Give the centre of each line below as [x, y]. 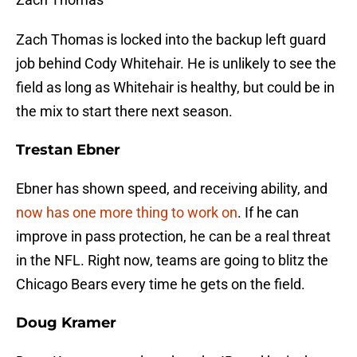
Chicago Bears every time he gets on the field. [161, 284]
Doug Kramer [66, 323]
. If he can [268, 213]
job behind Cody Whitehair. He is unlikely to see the [176, 64]
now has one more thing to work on [127, 213]
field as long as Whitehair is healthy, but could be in [175, 88]
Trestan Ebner [68, 150]
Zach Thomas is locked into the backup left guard [171, 40]
